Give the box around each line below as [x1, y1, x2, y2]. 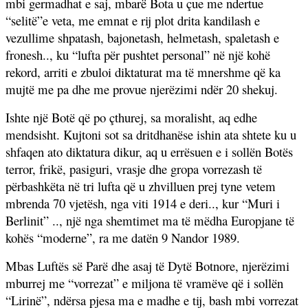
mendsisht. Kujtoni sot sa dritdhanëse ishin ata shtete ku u [5, 125, 296, 143]
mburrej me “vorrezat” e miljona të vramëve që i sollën [5, 274, 283, 291]
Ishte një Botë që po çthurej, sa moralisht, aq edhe [5, 108, 257, 126]
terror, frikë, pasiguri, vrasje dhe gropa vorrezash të [5, 159, 262, 177]
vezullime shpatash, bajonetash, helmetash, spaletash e [5, 28, 279, 46]
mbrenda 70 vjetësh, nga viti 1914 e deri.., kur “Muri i [5, 194, 280, 212]
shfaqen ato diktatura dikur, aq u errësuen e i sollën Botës [5, 142, 293, 160]
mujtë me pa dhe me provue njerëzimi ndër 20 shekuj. [5, 80, 278, 98]
